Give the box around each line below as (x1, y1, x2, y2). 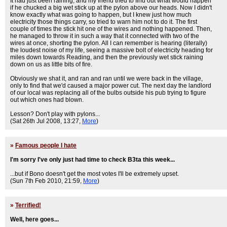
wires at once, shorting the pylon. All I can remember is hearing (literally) (10, 40, 207, 47)
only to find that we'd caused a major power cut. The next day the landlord (10, 82, 211, 89)
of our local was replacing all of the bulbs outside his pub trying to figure (10, 89, 206, 96)
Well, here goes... (10, 216, 59, 223)
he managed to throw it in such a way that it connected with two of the (10, 32, 199, 40)
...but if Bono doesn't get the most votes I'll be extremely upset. (10, 170, 179, 177)
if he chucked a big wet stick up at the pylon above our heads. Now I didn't (10, 4, 212, 11)
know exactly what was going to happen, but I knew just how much (10, 11, 192, 18)
